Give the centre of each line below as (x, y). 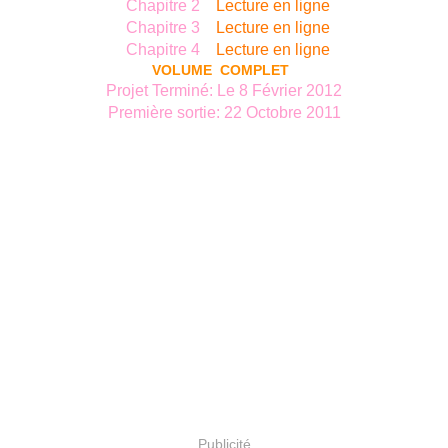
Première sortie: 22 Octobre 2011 (224, 113)
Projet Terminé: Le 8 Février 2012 (224, 91)
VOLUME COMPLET (220, 70)
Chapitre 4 (167, 50)
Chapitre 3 (167, 28)
